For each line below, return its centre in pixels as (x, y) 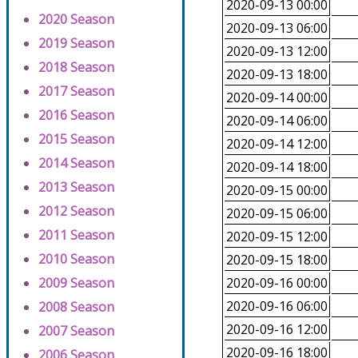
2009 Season (76, 283)
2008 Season (76, 307)
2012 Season (76, 211)
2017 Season (76, 91)
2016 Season (76, 115)
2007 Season (76, 331)
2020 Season (76, 20)
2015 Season (76, 139)
